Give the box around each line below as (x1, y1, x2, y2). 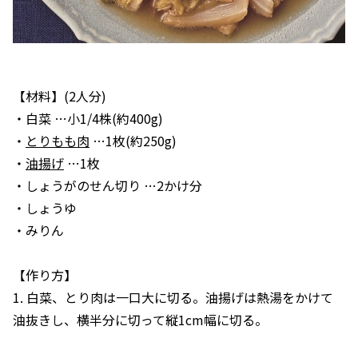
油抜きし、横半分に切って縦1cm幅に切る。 (13, 310, 268, 329)
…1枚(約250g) (89, 131, 177, 150)
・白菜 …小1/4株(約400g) (13, 109, 163, 128)
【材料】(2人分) (13, 86, 106, 105)
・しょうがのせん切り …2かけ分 (13, 176, 202, 195)
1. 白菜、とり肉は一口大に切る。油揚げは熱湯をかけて (13, 288, 333, 307)
